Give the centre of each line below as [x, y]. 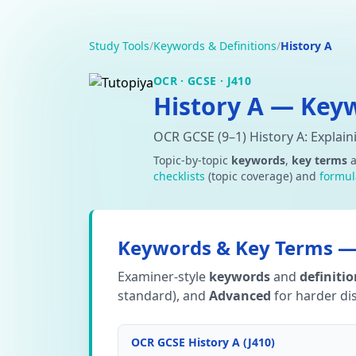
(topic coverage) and [262, 176]
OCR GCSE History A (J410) [203, 342]
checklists [179, 176]
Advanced [240, 296]
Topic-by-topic [192, 160]
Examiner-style [163, 277]
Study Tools [119, 46]
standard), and [163, 296]
